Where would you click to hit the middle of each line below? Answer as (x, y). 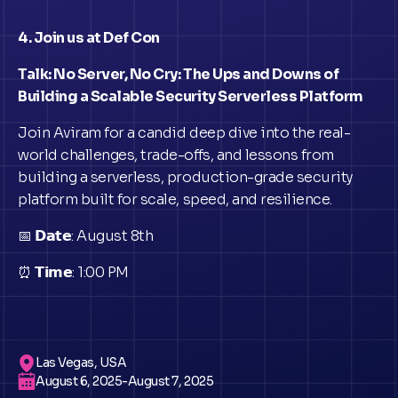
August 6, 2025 (79, 381)
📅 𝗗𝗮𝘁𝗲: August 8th (86, 236)
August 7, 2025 (171, 381)
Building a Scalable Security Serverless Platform (191, 96)
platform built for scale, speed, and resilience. (175, 199)
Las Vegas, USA (81, 362)
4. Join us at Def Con (89, 38)
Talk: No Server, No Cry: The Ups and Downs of (179, 74)
